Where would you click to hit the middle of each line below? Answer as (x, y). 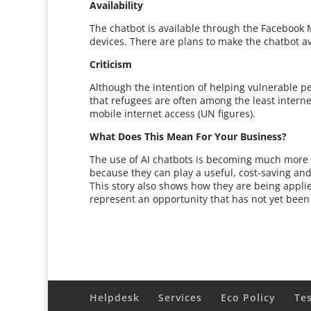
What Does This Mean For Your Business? (188, 136)
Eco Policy (249, 297)
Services (180, 297)
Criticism (111, 64)
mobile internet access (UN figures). (173, 114)
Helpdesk (115, 297)
